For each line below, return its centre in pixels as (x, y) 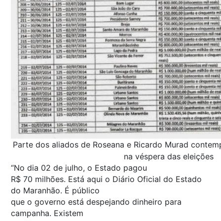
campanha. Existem (47, 213)
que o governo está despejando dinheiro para (96, 202)
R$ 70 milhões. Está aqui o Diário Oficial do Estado (106, 179)
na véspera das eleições (169, 156)
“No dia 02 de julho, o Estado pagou (79, 167)
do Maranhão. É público (55, 190)
